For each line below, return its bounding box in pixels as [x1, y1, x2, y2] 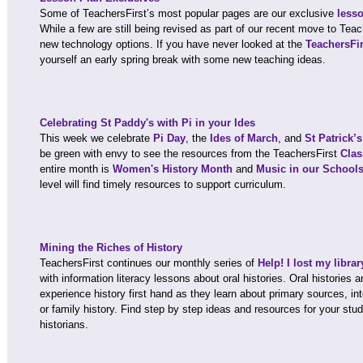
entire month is [40, 163, 113, 175]
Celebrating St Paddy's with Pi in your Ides [40, 117, 255, 129]
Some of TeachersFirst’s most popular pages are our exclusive [40, 7, 337, 19]
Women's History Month [113, 163, 233, 175]
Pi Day [153, 132, 186, 144]
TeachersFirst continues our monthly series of [40, 257, 258, 269]
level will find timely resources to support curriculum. [40, 178, 286, 190]
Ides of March [210, 132, 278, 144]
